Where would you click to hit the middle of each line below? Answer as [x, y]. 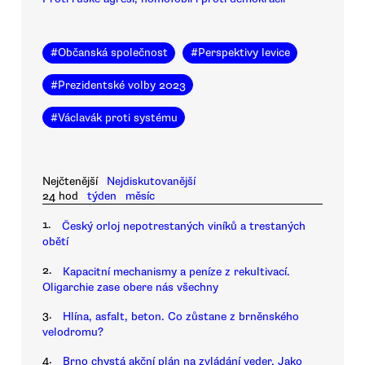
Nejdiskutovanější [152, 182]
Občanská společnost [112, 53]
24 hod [60, 196]
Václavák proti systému [117, 117]
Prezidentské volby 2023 [121, 85]
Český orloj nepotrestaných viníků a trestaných [184, 226]
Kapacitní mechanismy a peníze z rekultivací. [176, 271]
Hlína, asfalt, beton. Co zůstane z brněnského [181, 317]
